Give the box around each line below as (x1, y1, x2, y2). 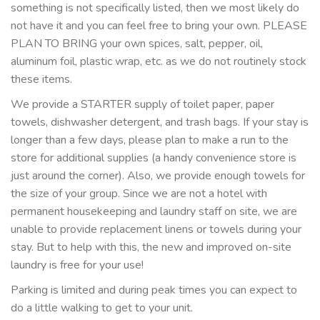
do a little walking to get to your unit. (11, 299, 193, 316)
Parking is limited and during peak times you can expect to (11, 281, 297, 298)
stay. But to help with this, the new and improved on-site (11, 239, 291, 255)
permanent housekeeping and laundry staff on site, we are (11, 203, 297, 219)
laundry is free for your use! (11, 256, 144, 273)
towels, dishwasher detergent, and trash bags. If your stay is (11, 114, 309, 130)
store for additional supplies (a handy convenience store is (11, 149, 296, 166)
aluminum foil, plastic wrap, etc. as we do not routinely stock (11, 53, 306, 69)
